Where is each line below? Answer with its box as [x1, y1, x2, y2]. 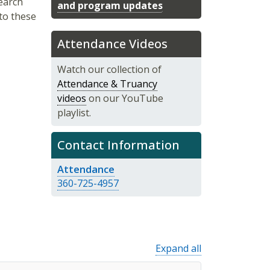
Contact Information [57, 136, 180, 153]
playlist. [57, 105, 91, 119]
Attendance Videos [57, 35, 168, 52]
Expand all [155, 241, 201, 255]
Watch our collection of [57, 62, 162, 76]
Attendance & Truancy [57, 77, 157, 90]
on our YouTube [86, 91, 163, 105]
